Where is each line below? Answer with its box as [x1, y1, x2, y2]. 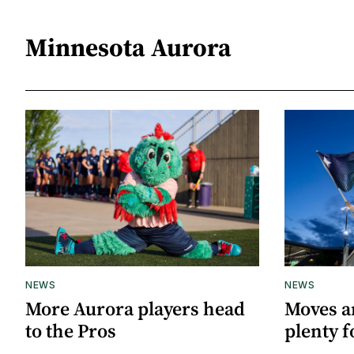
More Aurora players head [25, 295, 245, 322]
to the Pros [25, 317, 116, 344]
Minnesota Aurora [25, 29, 232, 65]
